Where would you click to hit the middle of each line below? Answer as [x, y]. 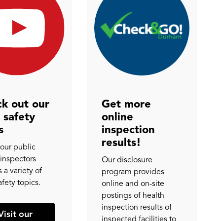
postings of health [133, 196]
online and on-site [133, 184]
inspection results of [136, 207]
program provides [133, 172]
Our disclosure [127, 160]
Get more [126, 104]
